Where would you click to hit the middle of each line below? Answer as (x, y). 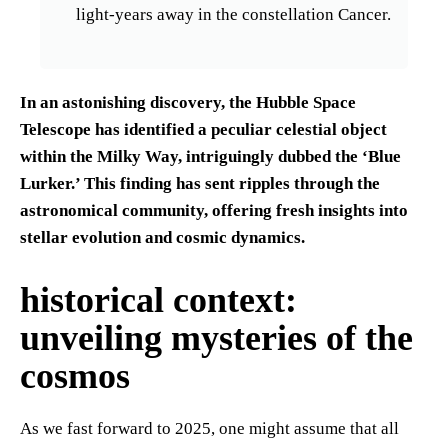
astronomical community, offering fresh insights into (214, 210)
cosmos (75, 375)
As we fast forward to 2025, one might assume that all (209, 428)
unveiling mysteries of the (216, 337)
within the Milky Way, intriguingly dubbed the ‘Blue (210, 156)
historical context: (158, 299)
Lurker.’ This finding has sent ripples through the (200, 183)
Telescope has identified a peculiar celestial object (203, 129)
